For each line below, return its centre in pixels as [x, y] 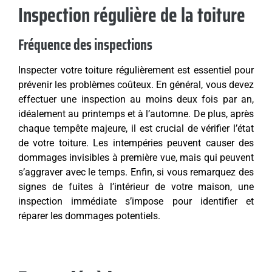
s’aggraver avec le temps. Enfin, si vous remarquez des [136, 172]
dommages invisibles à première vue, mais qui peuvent [136, 158]
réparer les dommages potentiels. [89, 216]
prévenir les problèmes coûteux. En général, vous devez [136, 85]
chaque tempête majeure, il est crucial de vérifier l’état [136, 129]
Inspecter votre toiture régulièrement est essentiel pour [136, 70]
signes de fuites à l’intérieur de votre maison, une [136, 187]
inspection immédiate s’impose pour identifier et [136, 202]
